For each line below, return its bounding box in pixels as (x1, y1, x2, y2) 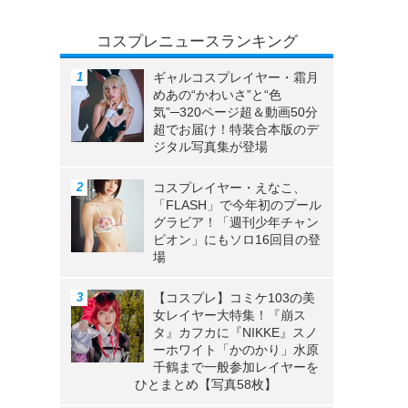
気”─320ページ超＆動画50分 (153, 105, 318, 120)
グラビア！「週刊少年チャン (153, 215, 319, 230)
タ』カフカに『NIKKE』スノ (153, 325, 318, 341)
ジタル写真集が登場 (153, 139, 268, 155)
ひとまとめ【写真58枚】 (135, 377, 277, 393)
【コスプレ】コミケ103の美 (153, 291, 315, 306)
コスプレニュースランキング (96, 33, 298, 51)
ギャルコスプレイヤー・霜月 (153, 70, 319, 86)
